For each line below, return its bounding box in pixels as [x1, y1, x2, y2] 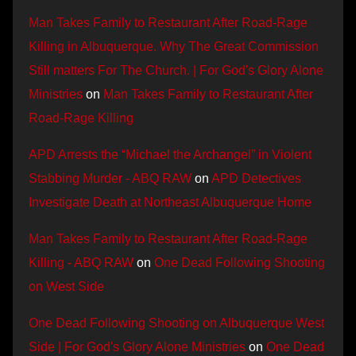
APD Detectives [211, 171, 301, 185]
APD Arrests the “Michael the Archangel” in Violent [29, 147, 311, 161]
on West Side [29, 279, 104, 293]
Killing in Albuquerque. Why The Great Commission [29, 39, 319, 53]
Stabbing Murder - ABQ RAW [29, 171, 192, 185]
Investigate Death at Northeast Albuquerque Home [29, 195, 311, 209]
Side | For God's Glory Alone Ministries [29, 339, 246, 354]
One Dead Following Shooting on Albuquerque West [29, 315, 324, 330]
